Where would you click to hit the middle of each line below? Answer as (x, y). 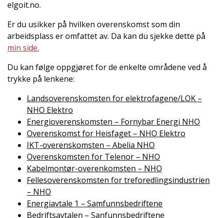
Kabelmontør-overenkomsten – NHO (94, 169)
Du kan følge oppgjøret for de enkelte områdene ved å (107, 67)
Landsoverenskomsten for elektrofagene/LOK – (114, 99)
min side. (23, 48)
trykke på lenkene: (41, 79)
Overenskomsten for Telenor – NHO (93, 157)
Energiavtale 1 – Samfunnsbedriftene (95, 204)
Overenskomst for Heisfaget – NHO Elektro (106, 134)
